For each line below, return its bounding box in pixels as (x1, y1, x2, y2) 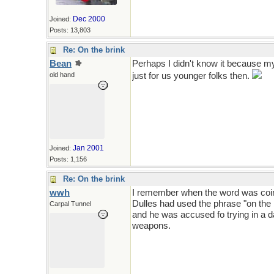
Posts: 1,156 (50, 155, 87, 163)
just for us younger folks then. (132, 71, 252, 81)
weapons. (132, 221, 171, 231)
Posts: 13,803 (50, 26, 91, 34)
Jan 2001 (73, 144, 104, 152)
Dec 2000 (73, 15, 105, 23)
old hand (50, 71, 75, 78)
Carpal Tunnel (50, 200, 91, 207)
